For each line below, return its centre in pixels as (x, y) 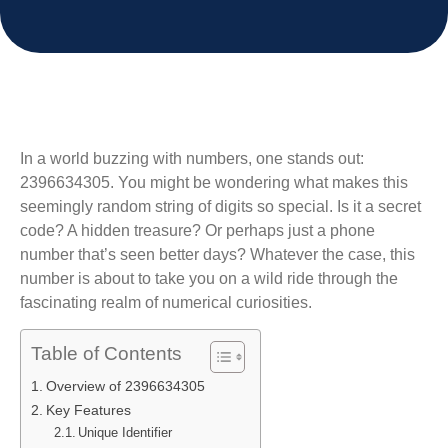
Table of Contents (106, 354)
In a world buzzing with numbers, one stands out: (192, 158)
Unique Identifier (125, 433)
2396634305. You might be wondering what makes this (214, 182)
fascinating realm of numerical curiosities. (166, 302)
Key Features (88, 410)
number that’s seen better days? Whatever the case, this (217, 254)
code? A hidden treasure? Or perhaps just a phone (197, 230)
